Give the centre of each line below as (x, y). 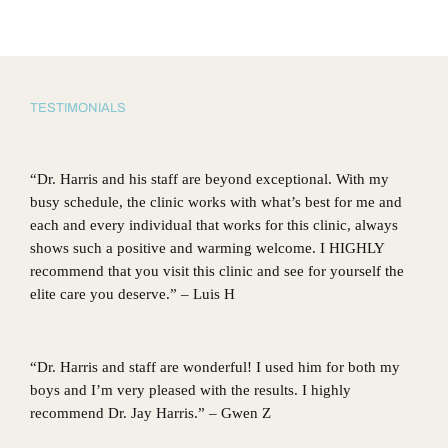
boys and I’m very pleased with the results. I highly (190, 389)
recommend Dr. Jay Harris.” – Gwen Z (150, 412)
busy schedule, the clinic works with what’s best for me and (216, 201)
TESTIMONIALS (78, 107)
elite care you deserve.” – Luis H (132, 293)
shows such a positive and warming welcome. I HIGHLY (207, 247)
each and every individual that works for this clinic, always (214, 224)
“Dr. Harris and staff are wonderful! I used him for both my (215, 366)
